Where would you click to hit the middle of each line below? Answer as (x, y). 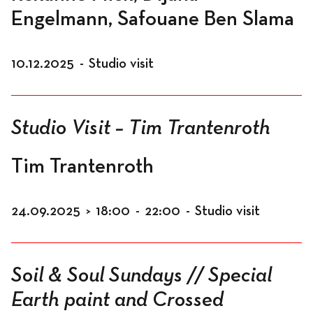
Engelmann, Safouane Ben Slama (153, 20)
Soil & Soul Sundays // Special (141, 276)
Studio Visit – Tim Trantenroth (141, 129)
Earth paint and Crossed (117, 300)
